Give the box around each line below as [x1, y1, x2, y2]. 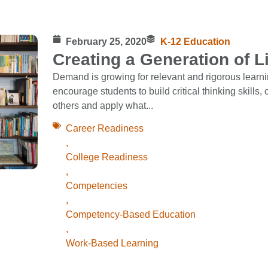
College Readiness [66, 152, 148, 163]
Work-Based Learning [66, 238, 159, 249]
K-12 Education [160, 36, 230, 47]
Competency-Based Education [66, 209, 196, 220]
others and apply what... [52, 100, 153, 111]
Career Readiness [66, 123, 144, 134]
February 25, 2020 [66, 36, 147, 47]
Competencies [66, 181, 127, 191]
